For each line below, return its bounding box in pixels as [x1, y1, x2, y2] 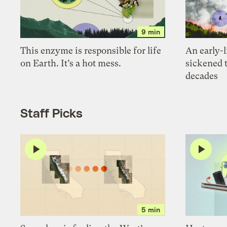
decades [185, 70, 218, 82]
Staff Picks [20, 105, 83, 120]
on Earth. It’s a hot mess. [20, 58, 122, 69]
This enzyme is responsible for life [20, 45, 162, 56]
